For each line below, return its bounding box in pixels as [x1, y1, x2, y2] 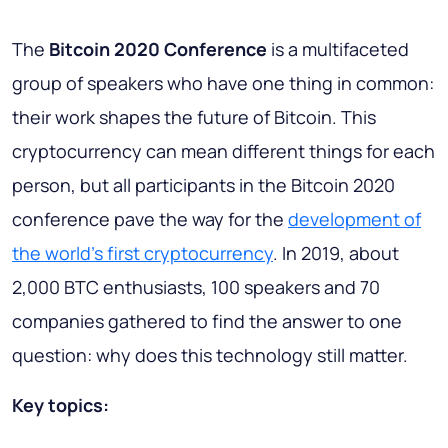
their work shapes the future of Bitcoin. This [12, 105, 376, 130]
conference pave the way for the [12, 207, 288, 232]
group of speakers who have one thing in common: [12, 71, 434, 96]
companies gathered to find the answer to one [12, 309, 402, 334]
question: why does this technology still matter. [12, 343, 408, 368]
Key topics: [12, 393, 109, 418]
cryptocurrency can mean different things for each [12, 139, 435, 164]
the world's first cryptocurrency [12, 241, 273, 266]
